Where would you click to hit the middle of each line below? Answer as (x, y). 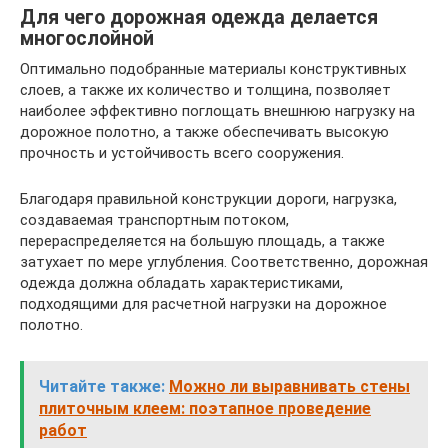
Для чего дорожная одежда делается (199, 18)
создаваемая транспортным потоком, (154, 220)
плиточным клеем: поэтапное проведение (205, 408)
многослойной (87, 39)
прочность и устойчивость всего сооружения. (182, 153)
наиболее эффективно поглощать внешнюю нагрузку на (217, 111)
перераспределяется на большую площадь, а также (202, 241)
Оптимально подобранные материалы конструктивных (213, 69)
